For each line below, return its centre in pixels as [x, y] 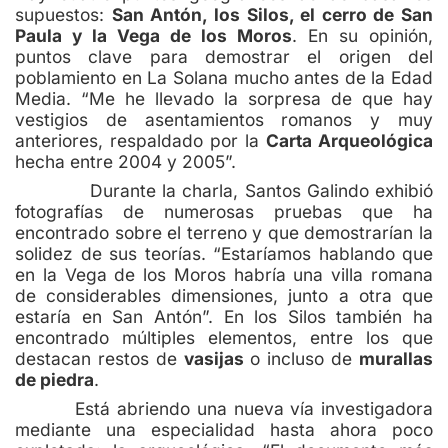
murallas [396, 358]
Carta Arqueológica [349, 140]
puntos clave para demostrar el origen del [224, 56]
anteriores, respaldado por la [140, 140]
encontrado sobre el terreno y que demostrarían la [224, 232]
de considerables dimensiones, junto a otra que [224, 295]
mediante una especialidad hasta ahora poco [224, 429]
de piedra [54, 379]
